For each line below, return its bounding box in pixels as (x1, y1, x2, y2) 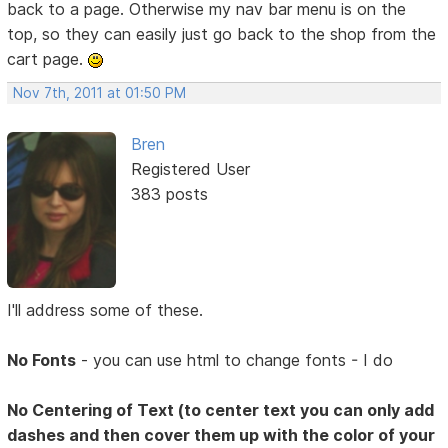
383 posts (130, 183, 208, 204)
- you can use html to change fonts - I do (76, 349, 394, 370)
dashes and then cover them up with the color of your (7, 424, 436, 445)
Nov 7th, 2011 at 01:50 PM (13, 84, 187, 101)
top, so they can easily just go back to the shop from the (7, 23, 437, 44)
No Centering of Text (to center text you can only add (7, 399, 435, 420)
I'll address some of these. (7, 299, 204, 320)
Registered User (130, 158, 250, 179)
